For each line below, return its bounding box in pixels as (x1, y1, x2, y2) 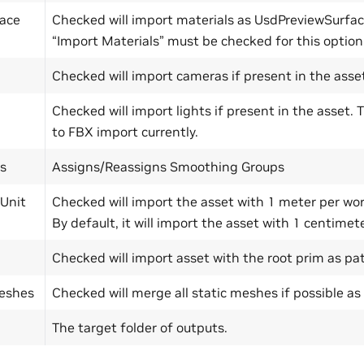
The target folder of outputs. (52, 319, 227, 336)
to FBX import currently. (52, 123, 198, 140)
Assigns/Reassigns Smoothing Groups (52, 158, 284, 175)
